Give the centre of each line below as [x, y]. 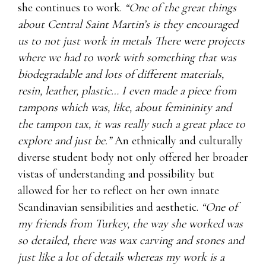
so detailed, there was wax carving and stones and [131, 240]
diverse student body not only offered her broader [133, 157]
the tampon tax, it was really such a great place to [132, 124]
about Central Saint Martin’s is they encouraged [128, 24]
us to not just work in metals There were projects [131, 41]
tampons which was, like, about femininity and [125, 107]
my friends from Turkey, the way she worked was [130, 224]
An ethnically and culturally [177, 140]
